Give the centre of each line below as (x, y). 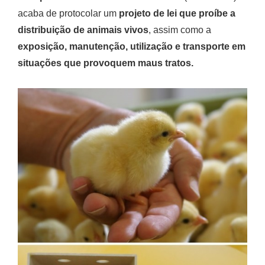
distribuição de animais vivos (83, 30)
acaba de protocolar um (68, 13)
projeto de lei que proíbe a (177, 13)
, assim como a (180, 30)
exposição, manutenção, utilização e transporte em (132, 46)
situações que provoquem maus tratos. (106, 63)
